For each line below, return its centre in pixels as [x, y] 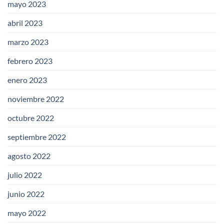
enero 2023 [27, 79]
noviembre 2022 [36, 98]
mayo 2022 [27, 212]
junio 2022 [26, 193]
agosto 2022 [29, 155]
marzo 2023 [28, 41]
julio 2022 [25, 174]
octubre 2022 [31, 117]
